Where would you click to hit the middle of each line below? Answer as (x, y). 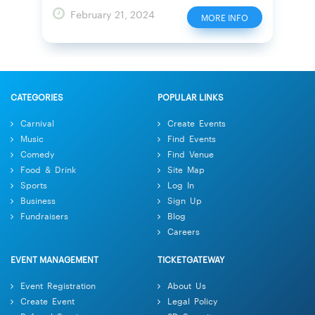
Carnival (37, 122)
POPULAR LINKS (191, 96)
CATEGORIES (37, 96)
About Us (187, 284)
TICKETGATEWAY (191, 258)
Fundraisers (44, 215)
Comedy (37, 153)
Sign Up (185, 199)
